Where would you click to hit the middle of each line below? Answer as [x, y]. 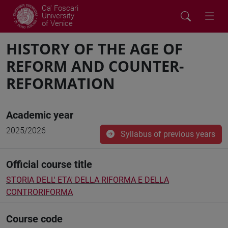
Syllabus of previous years [167, 134]
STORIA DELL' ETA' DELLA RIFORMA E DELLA [88, 180]
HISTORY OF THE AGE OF [94, 49]
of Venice [57, 23]
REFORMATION [61, 83]
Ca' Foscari [60, 8]
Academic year [40, 115]
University [58, 16]
